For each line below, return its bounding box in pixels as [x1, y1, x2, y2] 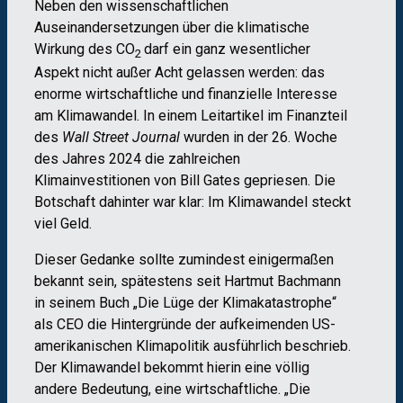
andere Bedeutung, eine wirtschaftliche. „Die [34, 381, 310, 399]
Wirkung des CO [34, 40, 135, 58]
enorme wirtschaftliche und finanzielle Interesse [34, 85, 337, 103]
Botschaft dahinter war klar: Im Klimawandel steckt [34, 193, 351, 211]
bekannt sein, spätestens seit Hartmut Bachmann [34, 273, 341, 291]
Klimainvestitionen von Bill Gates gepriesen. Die [34, 172, 336, 190]
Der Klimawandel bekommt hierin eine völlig [34, 359, 309, 377]
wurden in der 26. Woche [180, 129, 337, 147]
